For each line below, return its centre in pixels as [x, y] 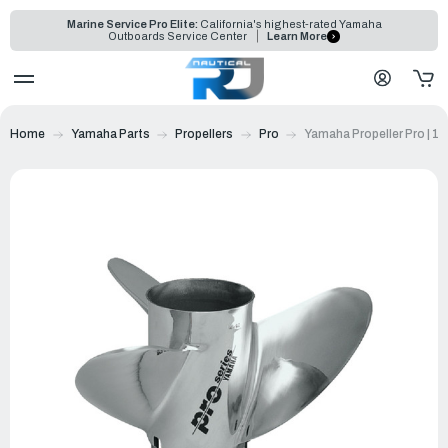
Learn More [297, 36]
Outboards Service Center [179, 36]
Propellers [204, 133]
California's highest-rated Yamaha [289, 24]
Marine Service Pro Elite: [132, 24]
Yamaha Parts [110, 133]
